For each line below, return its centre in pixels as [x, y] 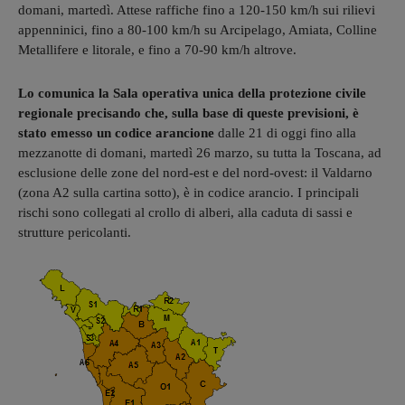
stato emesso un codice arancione [116, 132]
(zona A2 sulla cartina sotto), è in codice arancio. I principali [188, 192]
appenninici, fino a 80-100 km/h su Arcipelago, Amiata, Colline [198, 29]
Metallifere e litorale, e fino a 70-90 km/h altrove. [157, 49]
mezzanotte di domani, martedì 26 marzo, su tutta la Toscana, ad [200, 152]
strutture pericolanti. [75, 232]
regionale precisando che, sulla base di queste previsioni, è [188, 113]
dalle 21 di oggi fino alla [285, 132]
